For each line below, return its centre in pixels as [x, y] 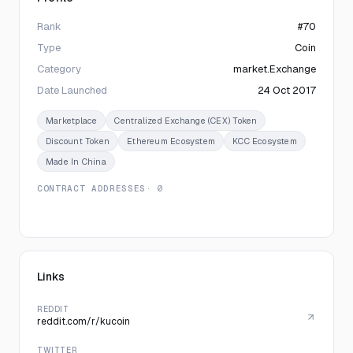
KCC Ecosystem [265, 141]
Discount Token [78, 141]
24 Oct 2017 [287, 90]
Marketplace [72, 121]
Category [59, 69]
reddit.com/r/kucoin [84, 321]
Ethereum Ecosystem [171, 141]
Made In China [76, 162]
